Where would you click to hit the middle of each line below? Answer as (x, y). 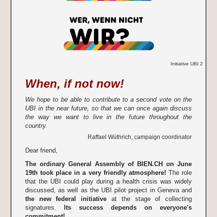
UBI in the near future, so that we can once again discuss (108, 108)
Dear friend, (41, 151)
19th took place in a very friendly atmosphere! (95, 173)
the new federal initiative (66, 199)
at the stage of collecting (149, 199)
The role (179, 173)
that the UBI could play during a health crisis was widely (108, 182)
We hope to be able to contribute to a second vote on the (108, 100)
